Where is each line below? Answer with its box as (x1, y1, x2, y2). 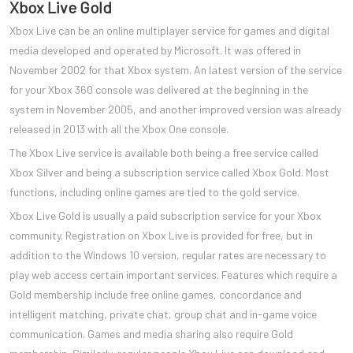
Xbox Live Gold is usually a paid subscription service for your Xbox (9, 208, 321, 222)
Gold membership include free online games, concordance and (9, 287, 302, 301)
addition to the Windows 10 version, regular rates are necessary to (9, 247, 326, 262)
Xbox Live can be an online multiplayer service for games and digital (9, 23, 329, 37)
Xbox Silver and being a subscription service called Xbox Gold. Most (9, 165, 329, 179)
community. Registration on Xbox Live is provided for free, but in (9, 228, 313, 242)
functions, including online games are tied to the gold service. (9, 184, 299, 199)
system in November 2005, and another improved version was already (9, 102, 341, 116)
